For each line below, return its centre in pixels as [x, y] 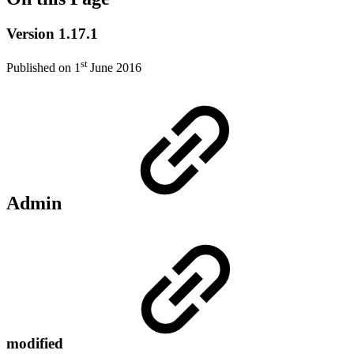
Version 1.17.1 [52, 33]
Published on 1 [43, 67]
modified [37, 343]
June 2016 [116, 67]
